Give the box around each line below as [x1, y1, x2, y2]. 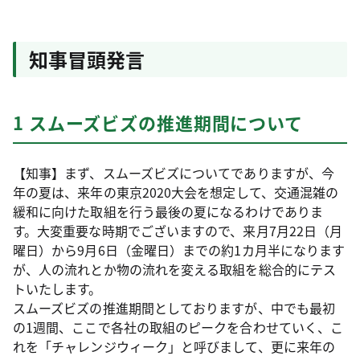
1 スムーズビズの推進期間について [13, 109, 303, 135]
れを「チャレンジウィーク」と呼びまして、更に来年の [13, 337, 335, 356]
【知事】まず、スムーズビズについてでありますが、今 [13, 163, 334, 182]
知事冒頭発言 [29, 45, 145, 73]
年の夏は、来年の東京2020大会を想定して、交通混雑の [13, 182, 339, 202]
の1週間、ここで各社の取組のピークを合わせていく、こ [13, 317, 344, 337]
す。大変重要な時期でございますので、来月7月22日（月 [13, 221, 343, 240]
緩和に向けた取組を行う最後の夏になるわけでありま [13, 202, 323, 221]
